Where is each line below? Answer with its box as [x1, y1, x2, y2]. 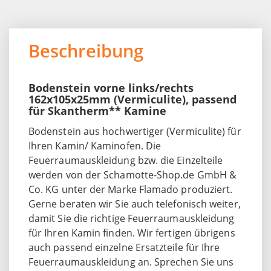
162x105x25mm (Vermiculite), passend [28, 91, 237, 106]
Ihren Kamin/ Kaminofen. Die [28, 139, 162, 152]
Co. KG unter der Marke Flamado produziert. [28, 182, 233, 196]
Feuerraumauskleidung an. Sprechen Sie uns [28, 255, 234, 269]
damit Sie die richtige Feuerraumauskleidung [28, 211, 235, 225]
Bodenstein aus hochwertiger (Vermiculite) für [28, 124, 241, 138]
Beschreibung [28, 38, 143, 62]
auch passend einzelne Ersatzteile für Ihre [28, 240, 220, 254]
